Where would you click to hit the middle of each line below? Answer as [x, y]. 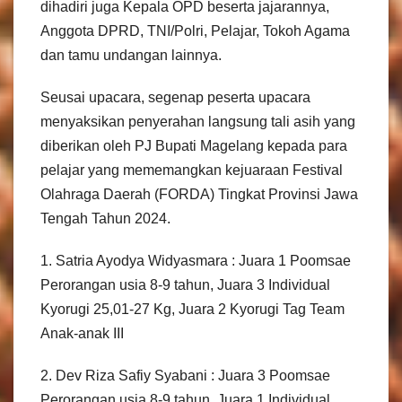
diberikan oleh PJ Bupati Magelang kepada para [194, 146]
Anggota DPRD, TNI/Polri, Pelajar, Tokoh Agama [195, 31]
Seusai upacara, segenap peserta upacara [175, 98]
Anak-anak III [82, 334]
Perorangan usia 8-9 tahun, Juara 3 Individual [185, 285]
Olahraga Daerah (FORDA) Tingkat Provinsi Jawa [199, 195]
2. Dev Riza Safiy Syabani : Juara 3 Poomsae [185, 376]
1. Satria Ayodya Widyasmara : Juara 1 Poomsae [196, 261]
